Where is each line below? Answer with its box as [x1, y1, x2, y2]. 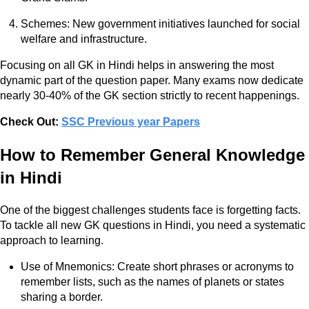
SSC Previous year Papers [61, 116, 200, 128]
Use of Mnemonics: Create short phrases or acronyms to [21, 261, 294, 273]
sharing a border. [21, 291, 103, 303]
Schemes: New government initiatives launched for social [21, 18, 300, 30]
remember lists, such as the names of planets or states [21, 276, 284, 288]
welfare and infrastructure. [21, 33, 147, 46]
